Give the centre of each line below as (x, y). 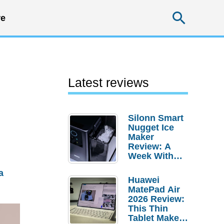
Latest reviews (108, 82)
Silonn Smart (156, 118)
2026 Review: (156, 199)
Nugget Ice (151, 127)
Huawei (144, 180)
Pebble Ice (150, 165)
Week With (151, 156)
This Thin (148, 208)
